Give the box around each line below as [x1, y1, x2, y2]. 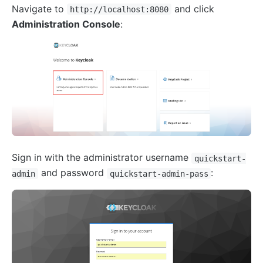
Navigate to [12, 2, 67, 15]
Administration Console [12, 18, 120, 30]
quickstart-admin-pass [109, 168, 208, 178]
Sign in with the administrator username [12, 151, 191, 164]
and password [38, 167, 107, 179]
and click [171, 2, 214, 15]
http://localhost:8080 [69, 4, 168, 14]
